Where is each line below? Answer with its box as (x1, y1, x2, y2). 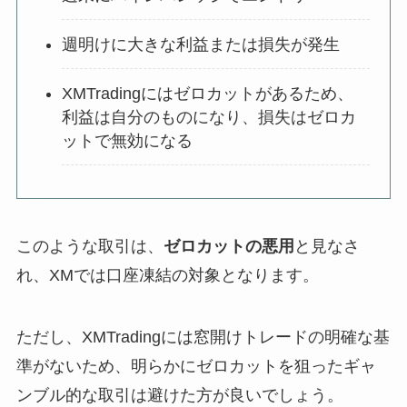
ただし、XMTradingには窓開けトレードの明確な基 (15, 327, 390, 346)
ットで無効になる (62, 131, 194, 150)
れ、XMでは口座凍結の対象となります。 (15, 265, 319, 284)
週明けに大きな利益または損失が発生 (62, 35, 341, 54)
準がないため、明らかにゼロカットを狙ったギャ (15, 356, 376, 375)
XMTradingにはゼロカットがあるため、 (62, 84, 354, 103)
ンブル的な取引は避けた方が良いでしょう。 (15, 385, 343, 404)
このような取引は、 (15, 236, 164, 255)
